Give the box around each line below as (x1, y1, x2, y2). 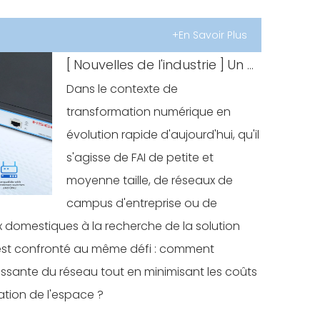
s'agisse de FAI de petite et (66, 149, 214, 166)
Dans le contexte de (66, 81, 179, 97)
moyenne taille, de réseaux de (66, 172, 234, 189)
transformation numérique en (66, 104, 231, 120)
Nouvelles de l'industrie (74, 56, 217, 74)
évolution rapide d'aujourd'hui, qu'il (66, 126, 260, 143)
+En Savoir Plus (172, 28, 247, 42)
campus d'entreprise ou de (66, 195, 218, 211)
